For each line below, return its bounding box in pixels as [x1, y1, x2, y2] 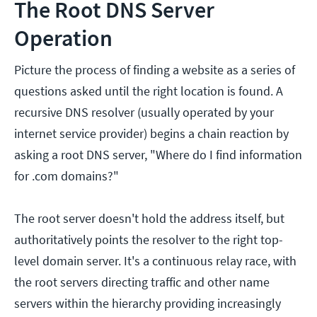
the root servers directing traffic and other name [14, 274, 270, 291]
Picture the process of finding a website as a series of [14, 62, 295, 79]
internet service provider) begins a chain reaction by [14, 125, 289, 142]
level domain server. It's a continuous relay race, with [14, 253, 296, 270]
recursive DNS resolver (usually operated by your [14, 104, 274, 121]
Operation [14, 24, 113, 53]
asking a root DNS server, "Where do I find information [14, 146, 302, 163]
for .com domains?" [14, 168, 125, 185]
